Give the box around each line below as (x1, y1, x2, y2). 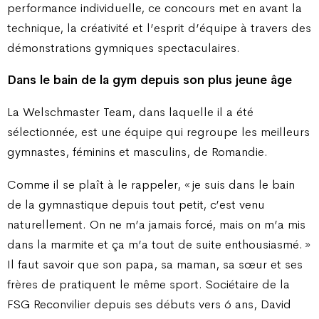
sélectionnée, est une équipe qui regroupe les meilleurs (7, 124, 310, 140)
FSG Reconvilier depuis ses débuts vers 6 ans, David (7, 296, 291, 312)
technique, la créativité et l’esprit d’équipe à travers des (7, 19, 311, 36)
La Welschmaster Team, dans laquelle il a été (7, 104, 253, 120)
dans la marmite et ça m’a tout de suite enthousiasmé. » (7, 236, 310, 252)
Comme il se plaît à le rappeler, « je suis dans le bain (7, 176, 295, 192)
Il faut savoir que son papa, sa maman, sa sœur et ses (7, 256, 303, 272)
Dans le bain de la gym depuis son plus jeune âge (7, 71, 292, 88)
